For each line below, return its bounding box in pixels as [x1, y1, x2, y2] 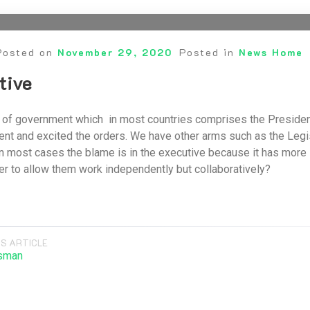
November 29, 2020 [57, 46, 172, 59]
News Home [238, 46, 303, 59]
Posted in [179, 46, 239, 59]
